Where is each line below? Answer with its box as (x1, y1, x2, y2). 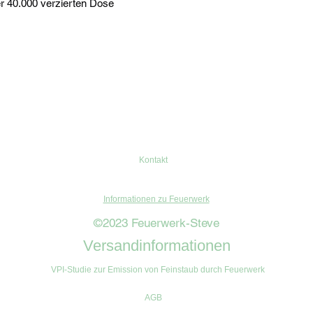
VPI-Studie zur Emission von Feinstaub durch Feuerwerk (51, 264, 265, 275)
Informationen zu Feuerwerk (103, 194, 210, 204)
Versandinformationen (82, 236, 231, 254)
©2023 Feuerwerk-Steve (94, 215, 219, 230)
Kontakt (138, 154, 168, 165)
